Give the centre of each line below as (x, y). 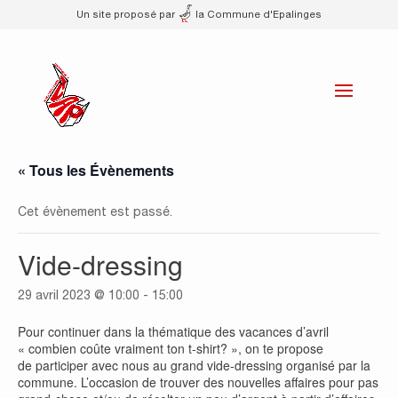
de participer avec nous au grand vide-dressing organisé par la (194, 365)
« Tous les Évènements (96, 170)
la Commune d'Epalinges (258, 14)
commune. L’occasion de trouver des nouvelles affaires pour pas (198, 382)
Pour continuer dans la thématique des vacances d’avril (173, 331)
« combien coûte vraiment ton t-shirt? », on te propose (171, 348)
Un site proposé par (127, 14)
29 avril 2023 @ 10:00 (79, 295)
